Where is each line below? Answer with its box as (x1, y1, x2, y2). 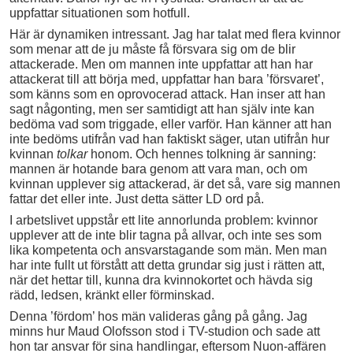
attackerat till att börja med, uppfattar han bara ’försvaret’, (9, 72, 324, 87)
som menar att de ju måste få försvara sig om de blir (9, 43, 295, 57)
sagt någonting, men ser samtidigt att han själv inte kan (9, 102, 314, 117)
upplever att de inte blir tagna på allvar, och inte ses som (9, 229, 321, 243)
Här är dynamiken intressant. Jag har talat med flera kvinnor (9, 28, 340, 42)
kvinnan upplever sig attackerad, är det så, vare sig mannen (9, 177, 340, 191)
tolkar (57, 147, 87, 162)
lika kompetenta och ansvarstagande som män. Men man (9, 243, 327, 258)
